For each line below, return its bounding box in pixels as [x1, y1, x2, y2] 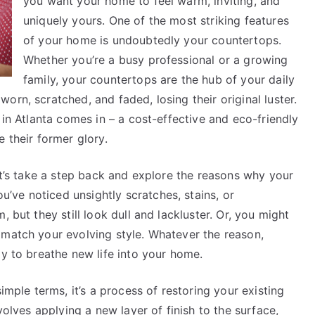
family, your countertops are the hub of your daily [23, 72, 295, 86]
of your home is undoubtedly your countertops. [23, 33, 282, 47]
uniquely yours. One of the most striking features [23, 13, 289, 27]
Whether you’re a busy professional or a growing [23, 53, 288, 67]
